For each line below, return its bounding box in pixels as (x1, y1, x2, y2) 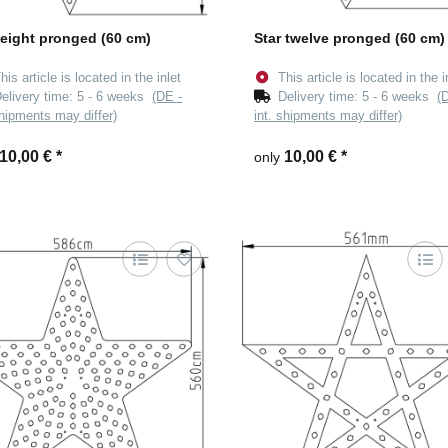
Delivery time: (278, 89, 363, 105)
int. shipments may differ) (254, 108, 402, 124)
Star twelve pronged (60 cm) (254, 30, 445, 47)
